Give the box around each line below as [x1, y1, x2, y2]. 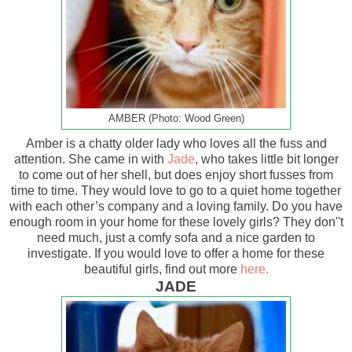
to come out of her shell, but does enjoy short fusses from [19, 167, 333, 181]
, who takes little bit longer [194, 152, 339, 166]
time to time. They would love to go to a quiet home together [11, 183, 341, 197]
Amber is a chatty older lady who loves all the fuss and [25, 136, 327, 150]
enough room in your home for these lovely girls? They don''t [9, 214, 343, 229]
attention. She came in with [13, 152, 167, 166]
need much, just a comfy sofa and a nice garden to [37, 230, 315, 244]
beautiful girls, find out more [83, 262, 240, 276]
